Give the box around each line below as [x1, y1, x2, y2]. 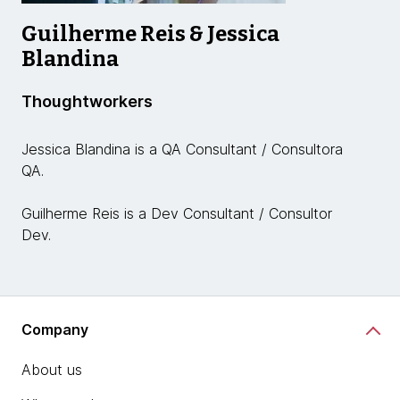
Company [21, 320, 88, 338]
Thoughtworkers [21, 92, 153, 111]
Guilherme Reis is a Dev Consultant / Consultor [21, 204, 332, 222]
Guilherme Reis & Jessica [21, 21, 279, 46]
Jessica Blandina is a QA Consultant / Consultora [21, 140, 343, 158]
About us [21, 361, 82, 379]
